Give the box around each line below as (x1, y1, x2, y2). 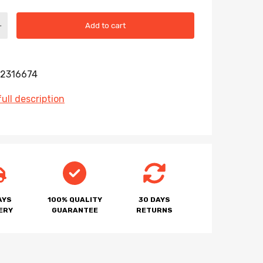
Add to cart (85, 21, 126, 30)
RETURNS (136, 206, 173, 215)
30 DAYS (139, 195, 170, 204)
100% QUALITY (47, 195, 102, 204)
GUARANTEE (51, 206, 98, 215)
